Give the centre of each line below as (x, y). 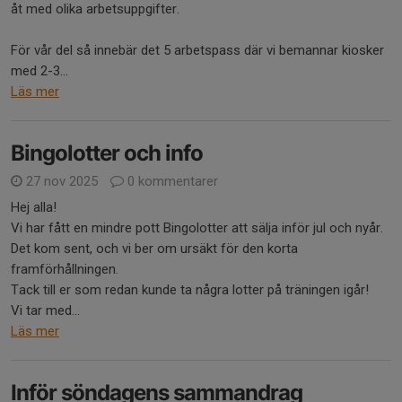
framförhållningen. (65, 269)
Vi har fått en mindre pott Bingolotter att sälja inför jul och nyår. (197, 227)
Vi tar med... (45, 310)
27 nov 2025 (62, 181)
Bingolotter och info (107, 153)
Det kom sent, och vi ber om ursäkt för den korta (154, 248)
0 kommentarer (171, 181)
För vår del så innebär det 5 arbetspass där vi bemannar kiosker (197, 50)
